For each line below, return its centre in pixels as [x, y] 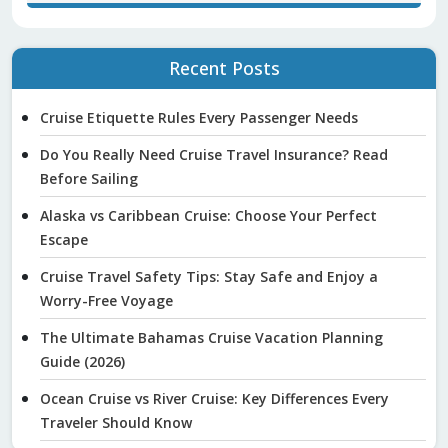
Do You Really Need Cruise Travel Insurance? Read [214, 154]
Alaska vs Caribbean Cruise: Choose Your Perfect [208, 215]
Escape [64, 239]
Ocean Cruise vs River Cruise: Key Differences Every [214, 398]
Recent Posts [224, 68]
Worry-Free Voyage [106, 300]
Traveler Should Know [116, 422]
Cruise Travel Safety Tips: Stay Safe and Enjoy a [209, 276]
